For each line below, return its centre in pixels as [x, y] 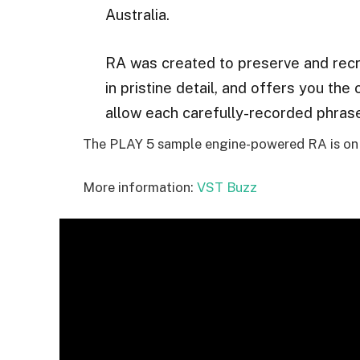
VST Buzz [227, 187]
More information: [140, 187]
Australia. [137, 15]
